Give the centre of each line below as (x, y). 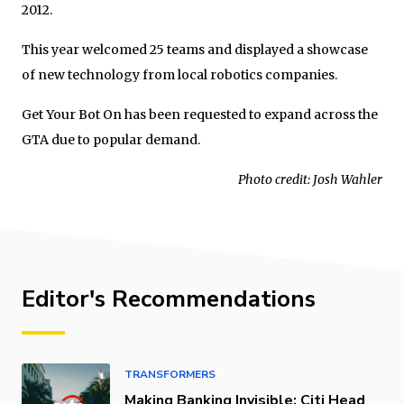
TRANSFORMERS (170, 374)
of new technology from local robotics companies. (179, 74)
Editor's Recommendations (169, 298)
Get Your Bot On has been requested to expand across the (200, 114)
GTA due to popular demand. (111, 139)
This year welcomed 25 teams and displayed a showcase (195, 49)
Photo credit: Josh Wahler (310, 179)
